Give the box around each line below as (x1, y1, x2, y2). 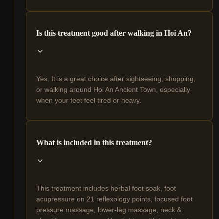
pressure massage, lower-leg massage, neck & (36, 206, 181, 214)
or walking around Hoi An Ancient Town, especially (36, 86, 190, 94)
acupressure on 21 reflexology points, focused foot (36, 195, 193, 203)
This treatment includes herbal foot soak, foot (36, 184, 176, 193)
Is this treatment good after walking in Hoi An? (36, 29, 192, 38)
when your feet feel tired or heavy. (36, 96, 141, 105)
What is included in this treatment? (36, 138, 152, 147)
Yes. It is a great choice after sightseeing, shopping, (36, 75, 196, 83)
